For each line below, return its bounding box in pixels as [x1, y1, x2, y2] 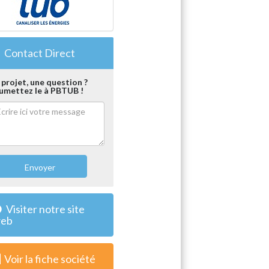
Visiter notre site [4, 202, 85, 216]
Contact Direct [2, 46, 75, 59]
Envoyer [23, 162, 56, 172]
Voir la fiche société [4, 252, 95, 265]
